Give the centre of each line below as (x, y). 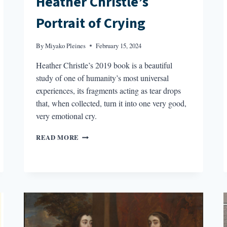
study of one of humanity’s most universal (103, 78)
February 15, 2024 (119, 46)
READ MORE (58, 138)
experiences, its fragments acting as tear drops (109, 91)
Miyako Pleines (66, 46)
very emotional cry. (67, 116)
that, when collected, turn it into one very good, (111, 103)
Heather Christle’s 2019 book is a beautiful (104, 65)
